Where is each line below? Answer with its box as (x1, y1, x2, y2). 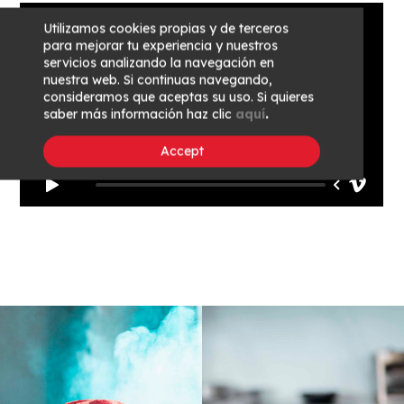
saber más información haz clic (42, 106, 235, 123)
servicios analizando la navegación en (42, 54, 274, 71)
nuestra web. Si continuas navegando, (42, 71, 272, 88)
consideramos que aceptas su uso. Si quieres (42, 88, 314, 106)
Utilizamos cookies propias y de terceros (42, 20, 289, 37)
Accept (160, 142, 204, 160)
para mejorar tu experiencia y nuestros (42, 37, 278, 54)
